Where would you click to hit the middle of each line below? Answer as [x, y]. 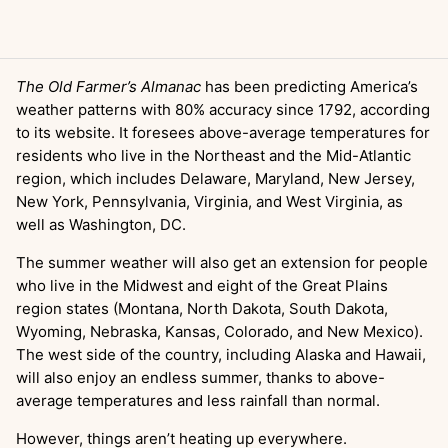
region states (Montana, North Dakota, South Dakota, [202, 308]
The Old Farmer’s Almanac [108, 86]
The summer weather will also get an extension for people [222, 262]
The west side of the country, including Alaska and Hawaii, [221, 354]
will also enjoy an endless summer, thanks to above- [200, 377]
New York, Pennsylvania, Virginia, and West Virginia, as [209, 201]
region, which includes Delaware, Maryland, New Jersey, [215, 178]
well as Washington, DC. [103, 224]
